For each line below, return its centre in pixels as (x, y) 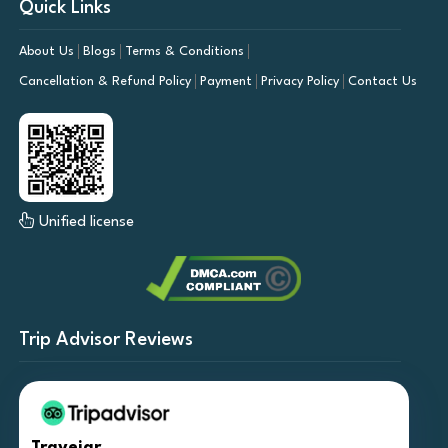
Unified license (84, 222)
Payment (225, 81)
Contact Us (382, 81)
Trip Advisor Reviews (105, 339)
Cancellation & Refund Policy (104, 81)
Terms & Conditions (184, 51)
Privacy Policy (299, 81)
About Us (46, 51)
